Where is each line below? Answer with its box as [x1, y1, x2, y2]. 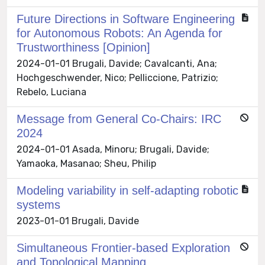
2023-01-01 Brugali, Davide [17, 215, 139, 227]
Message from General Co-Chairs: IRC [17, 112, 221, 126]
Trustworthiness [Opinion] [17, 41, 150, 54]
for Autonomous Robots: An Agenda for [17, 27, 222, 40]
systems [17, 198, 60, 212]
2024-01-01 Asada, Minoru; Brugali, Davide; [17, 144, 209, 156]
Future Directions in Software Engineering [17, 12, 235, 26]
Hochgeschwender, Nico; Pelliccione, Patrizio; [17, 72, 218, 84]
